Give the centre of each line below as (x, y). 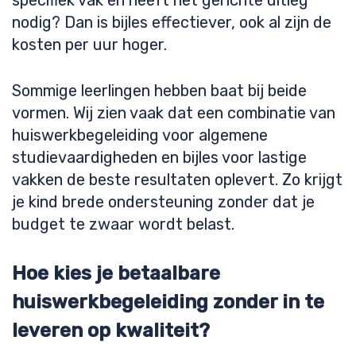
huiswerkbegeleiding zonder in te (168, 302)
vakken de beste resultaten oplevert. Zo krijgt (177, 180)
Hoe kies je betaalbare (116, 273)
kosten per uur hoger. (89, 44)
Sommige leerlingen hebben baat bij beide (159, 91)
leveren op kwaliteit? (111, 331)
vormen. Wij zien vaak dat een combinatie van (174, 113)
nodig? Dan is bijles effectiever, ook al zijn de (172, 22)
